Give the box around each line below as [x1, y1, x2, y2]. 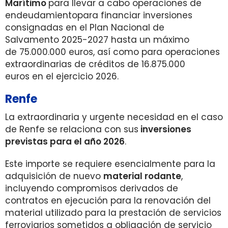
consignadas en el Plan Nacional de [5, 21, 164, 34]
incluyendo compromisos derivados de [5, 182, 178, 194]
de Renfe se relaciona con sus [5, 123, 138, 135]
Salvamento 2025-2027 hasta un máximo [5, 34, 189, 46]
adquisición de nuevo [5, 170, 103, 182]
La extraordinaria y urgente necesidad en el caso [5, 111, 223, 123]
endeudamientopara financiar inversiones [5, 9, 192, 21]
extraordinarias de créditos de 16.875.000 [5, 58, 185, 70]
